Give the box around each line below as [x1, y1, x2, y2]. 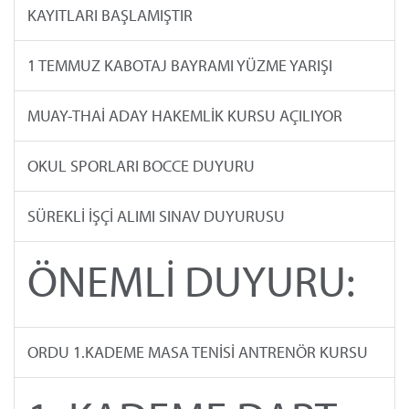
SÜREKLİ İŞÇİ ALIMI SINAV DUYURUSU [26, 205, 285, 227]
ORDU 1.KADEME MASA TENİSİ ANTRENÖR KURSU [26, 341, 368, 363]
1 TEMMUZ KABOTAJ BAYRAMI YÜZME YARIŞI [26, 55, 332, 77]
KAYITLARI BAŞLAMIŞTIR [26, 5, 193, 26]
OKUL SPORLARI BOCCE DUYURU [26, 155, 255, 177]
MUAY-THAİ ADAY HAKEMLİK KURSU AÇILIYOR [26, 105, 342, 127]
